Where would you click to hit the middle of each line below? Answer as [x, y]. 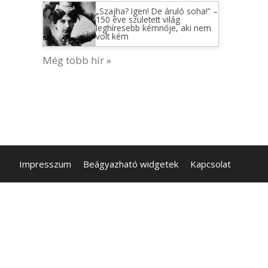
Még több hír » [77, 60]
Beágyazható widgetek [131, 164]
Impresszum [45, 164]
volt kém [112, 36]
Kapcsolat [211, 164]
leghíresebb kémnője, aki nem [153, 28]
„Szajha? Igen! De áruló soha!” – [156, 11]
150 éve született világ [138, 19]
